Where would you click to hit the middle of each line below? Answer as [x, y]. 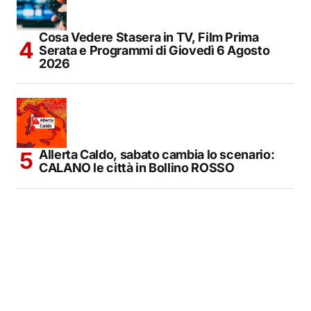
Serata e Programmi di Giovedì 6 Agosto [154, 50]
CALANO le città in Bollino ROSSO [137, 167]
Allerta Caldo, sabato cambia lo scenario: [157, 154]
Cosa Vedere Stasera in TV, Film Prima [149, 37]
